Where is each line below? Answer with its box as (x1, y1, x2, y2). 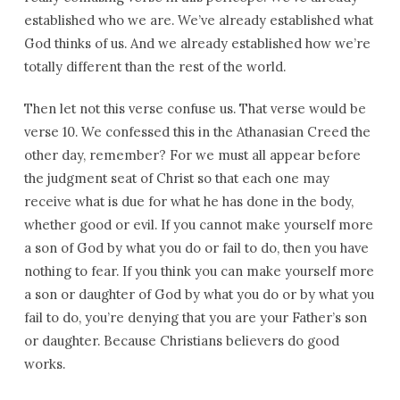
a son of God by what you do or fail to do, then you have (23, 239, 369, 256)
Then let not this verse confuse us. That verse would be (23, 100, 366, 117)
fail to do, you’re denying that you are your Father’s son (23, 309, 367, 326)
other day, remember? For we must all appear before (23, 146, 361, 163)
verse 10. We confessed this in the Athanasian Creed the (23, 123, 371, 140)
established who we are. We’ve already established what (23, 12, 373, 29)
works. (23, 355, 65, 372)
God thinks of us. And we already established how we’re (23, 35, 371, 52)
